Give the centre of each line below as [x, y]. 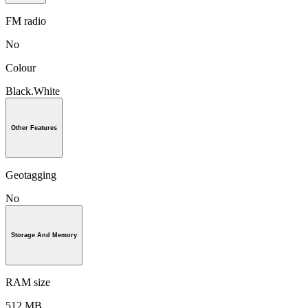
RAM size [28, 282]
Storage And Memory [44, 235]
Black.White [33, 91]
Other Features [34, 128]
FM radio [26, 21]
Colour [21, 68]
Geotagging [31, 175]
